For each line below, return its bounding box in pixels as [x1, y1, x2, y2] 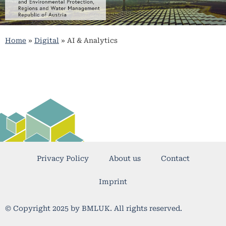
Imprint [99, 177, 127, 186]
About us [108, 154, 141, 162]
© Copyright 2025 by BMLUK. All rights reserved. [5, 204, 182, 212]
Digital [34, 36, 59, 45]
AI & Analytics [67, 36, 118, 45]
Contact [160, 154, 190, 162]
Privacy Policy [36, 154, 89, 162]
